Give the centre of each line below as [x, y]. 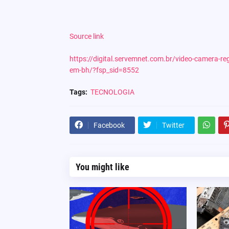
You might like [102, 167]
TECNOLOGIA [112, 92]
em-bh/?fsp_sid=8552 [104, 70]
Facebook [109, 125]
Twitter [173, 125]
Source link [86, 36]
